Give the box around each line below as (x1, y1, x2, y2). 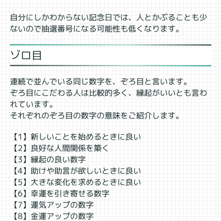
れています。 (10, 98, 58, 110)
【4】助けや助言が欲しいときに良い (10, 165, 142, 177)
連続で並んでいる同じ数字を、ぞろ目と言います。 (10, 75, 192, 87)
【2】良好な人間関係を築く (10, 142, 110, 153)
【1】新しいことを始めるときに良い (10, 131, 142, 143)
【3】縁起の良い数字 (10, 153, 86, 165)
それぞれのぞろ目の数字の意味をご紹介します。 (10, 110, 184, 121)
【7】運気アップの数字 (10, 199, 94, 210)
